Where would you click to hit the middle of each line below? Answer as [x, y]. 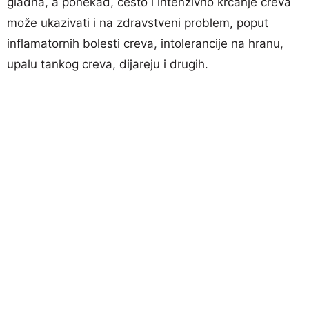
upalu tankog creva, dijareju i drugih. [108, 64]
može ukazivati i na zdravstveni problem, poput [138, 22]
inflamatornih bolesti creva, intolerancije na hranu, [145, 43]
